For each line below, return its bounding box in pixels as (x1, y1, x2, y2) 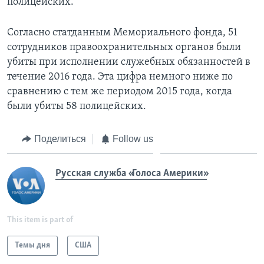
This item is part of (7, 216, 73, 225)
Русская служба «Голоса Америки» (55, 168, 207, 180)
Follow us (113, 133, 153, 144)
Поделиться (34, 133, 86, 144)
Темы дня (15, 241, 50, 250)
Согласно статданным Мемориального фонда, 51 (7, 27, 237, 38)
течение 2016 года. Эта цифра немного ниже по (7, 71, 233, 82)
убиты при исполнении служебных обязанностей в (7, 56, 250, 68)
